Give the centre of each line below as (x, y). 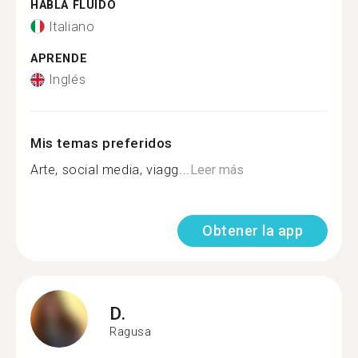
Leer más (217, 170)
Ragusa (131, 331)
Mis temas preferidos (101, 143)
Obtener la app (253, 231)
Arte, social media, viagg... (110, 170)
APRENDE (59, 58)
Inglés (67, 80)
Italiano (72, 26)
